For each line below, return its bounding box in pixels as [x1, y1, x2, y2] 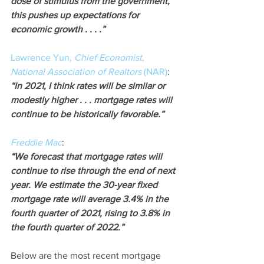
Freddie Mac [11, 137, 62, 148]
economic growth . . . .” [11, 24, 105, 35]
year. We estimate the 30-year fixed [11, 180, 160, 190]
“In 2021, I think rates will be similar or [11, 81, 167, 91]
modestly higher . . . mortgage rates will [11, 95, 174, 105]
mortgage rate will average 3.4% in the [11, 194, 171, 204]
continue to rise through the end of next [11, 166, 177, 176]
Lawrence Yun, [11, 52, 74, 63]
